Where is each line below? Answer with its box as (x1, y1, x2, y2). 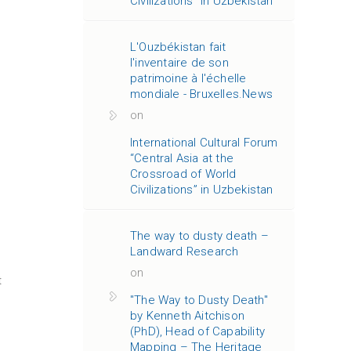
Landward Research (130, 244, 239, 259)
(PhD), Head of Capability (130, 324, 265, 338)
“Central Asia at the (130, 151, 233, 165)
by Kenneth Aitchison (130, 309, 244, 323)
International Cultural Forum (130, 136, 278, 150)
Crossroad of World (130, 167, 237, 181)
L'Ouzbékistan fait (130, 40, 226, 54)
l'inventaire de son (130, 56, 229, 70)
